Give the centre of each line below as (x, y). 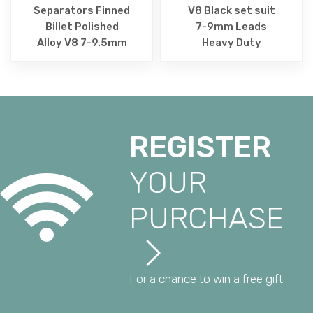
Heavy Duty (231, 42)
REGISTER (201, 147)
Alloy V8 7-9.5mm (82, 42)
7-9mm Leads (231, 26)
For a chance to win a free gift (206, 278)
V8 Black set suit (231, 10)
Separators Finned (82, 10)
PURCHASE (207, 218)
